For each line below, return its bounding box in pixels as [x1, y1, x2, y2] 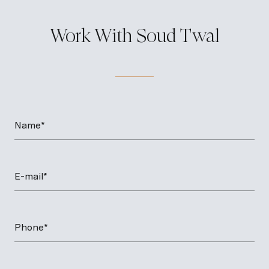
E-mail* [14, 170, 47, 182]
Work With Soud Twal [49, 25, 220, 47]
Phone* [14, 221, 48, 233]
